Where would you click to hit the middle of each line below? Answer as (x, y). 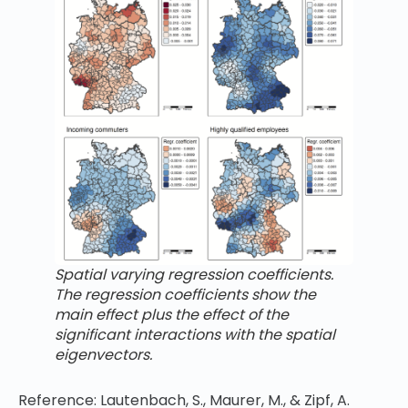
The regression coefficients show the (185, 294)
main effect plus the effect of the (172, 314)
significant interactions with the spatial (195, 334)
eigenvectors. (103, 354)
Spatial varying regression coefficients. (194, 274)
